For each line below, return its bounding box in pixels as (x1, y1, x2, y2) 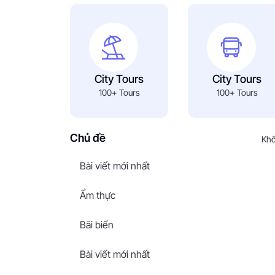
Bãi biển (80, 219, 114, 231)
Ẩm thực (80, 189, 115, 201)
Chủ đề (70, 131, 106, 144)
